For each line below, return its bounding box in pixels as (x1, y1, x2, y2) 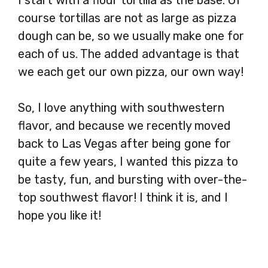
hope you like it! (18, 208, 107, 223)
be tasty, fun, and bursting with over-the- (18, 172, 247, 187)
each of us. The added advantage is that (18, 46, 239, 61)
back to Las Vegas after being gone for (18, 136, 231, 151)
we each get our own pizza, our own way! (18, 64, 243, 79)
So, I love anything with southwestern (18, 100, 224, 115)
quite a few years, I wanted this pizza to (18, 154, 238, 169)
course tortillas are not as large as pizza (18, 10, 236, 25)
